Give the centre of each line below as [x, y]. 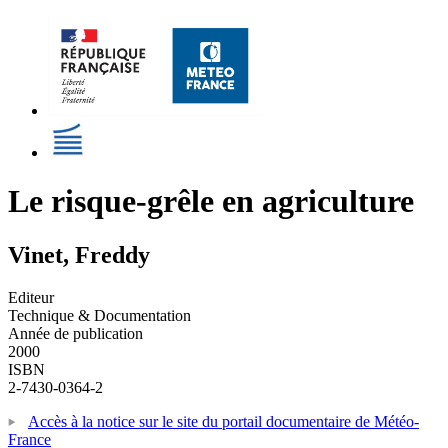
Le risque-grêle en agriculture [211, 201]
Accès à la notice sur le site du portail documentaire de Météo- [223, 421]
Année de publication [75, 333]
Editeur [31, 297]
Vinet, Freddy [79, 254]
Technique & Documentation [99, 315]
